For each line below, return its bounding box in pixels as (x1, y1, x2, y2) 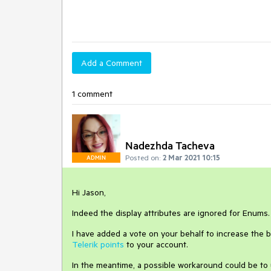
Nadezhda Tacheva (125, 139, 215, 152)
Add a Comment (81, 57, 142, 68)
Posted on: (125, 152, 160, 162)
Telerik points (72, 239, 124, 250)
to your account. (124, 239, 188, 250)
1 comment (72, 88, 113, 99)
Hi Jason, (72, 187, 106, 198)
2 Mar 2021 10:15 (163, 152, 220, 162)
